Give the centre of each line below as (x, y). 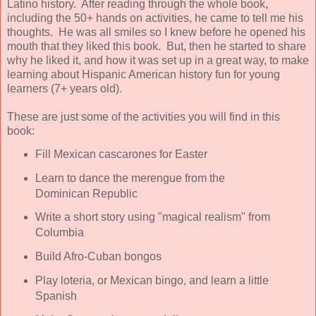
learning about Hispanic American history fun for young (144, 74)
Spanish (56, 296)
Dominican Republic (86, 193)
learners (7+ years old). (67, 88)
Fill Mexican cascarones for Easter (121, 154)
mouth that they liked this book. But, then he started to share (157, 46)
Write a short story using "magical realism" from (152, 217)
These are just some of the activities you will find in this (144, 116)
